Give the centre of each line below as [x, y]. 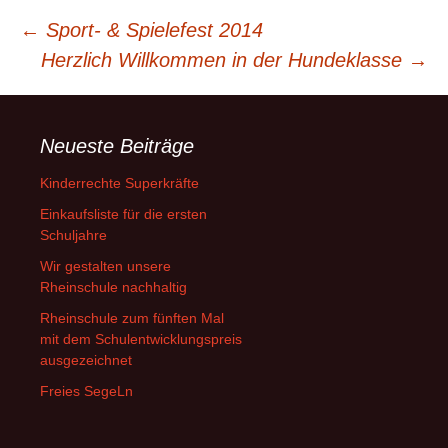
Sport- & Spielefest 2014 [151, 30]
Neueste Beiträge [117, 146]
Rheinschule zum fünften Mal [132, 318]
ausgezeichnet [86, 360]
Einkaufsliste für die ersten [123, 214]
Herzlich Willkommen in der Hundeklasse [224, 60]
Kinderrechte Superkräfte [119, 183]
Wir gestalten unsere [105, 266]
